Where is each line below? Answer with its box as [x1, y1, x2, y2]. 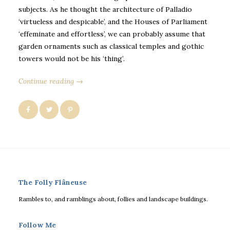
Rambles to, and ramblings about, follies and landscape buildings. [18, 195, 208, 203]
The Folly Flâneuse [18, 177, 87, 187]
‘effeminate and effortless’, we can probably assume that [18, 29, 205, 39]
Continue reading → [18, 76, 83, 86]
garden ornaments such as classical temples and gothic [18, 41, 204, 51]
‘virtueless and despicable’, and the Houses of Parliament [18, 16, 207, 26]
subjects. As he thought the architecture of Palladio [18, 4, 192, 14]
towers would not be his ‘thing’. [18, 53, 125, 63]
